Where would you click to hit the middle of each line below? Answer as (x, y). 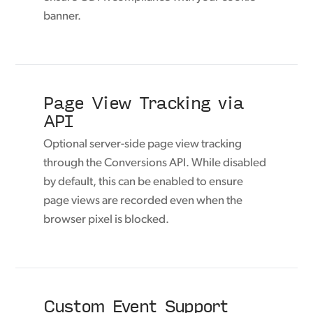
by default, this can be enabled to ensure (144, 182)
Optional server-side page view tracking (143, 145)
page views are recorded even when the (143, 201)
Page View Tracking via (144, 102)
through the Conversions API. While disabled (155, 163)
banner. (63, 17)
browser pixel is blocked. (107, 220)
